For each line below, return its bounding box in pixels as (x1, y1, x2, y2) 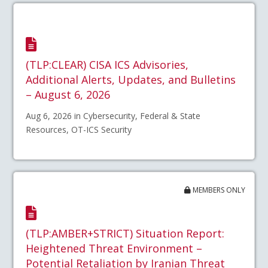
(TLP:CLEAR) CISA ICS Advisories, (26, 57, 189, 72)
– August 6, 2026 (26, 87, 111, 102)
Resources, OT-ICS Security (26, 123, 132, 135)
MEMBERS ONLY (190, 184, 245, 195)
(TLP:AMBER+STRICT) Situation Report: (26, 226, 225, 241)
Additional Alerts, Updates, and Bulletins (26, 72, 236, 87)
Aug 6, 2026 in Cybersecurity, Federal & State (26, 109, 201, 121)
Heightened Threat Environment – (26, 241, 203, 256)
